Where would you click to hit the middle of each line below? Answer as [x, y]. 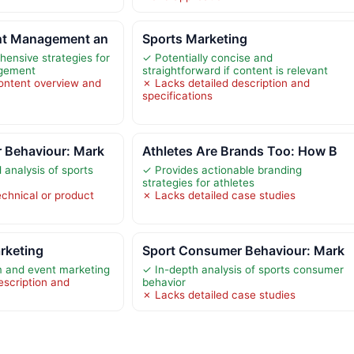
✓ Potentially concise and [207, 58]
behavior [164, 282]
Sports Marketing [194, 39]
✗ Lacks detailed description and [226, 83]
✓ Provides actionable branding [222, 170]
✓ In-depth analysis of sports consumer [243, 270]
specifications [177, 96]
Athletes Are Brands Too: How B [239, 151]
